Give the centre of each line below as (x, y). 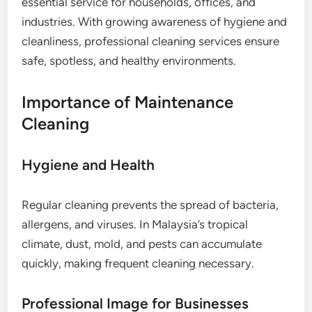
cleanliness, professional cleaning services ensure (151, 41)
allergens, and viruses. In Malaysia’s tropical (135, 224)
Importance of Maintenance (128, 102)
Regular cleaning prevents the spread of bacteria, (150, 205)
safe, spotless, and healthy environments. (129, 61)
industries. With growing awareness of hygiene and (155, 22)
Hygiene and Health (88, 165)
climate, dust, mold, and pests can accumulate (142, 244)
